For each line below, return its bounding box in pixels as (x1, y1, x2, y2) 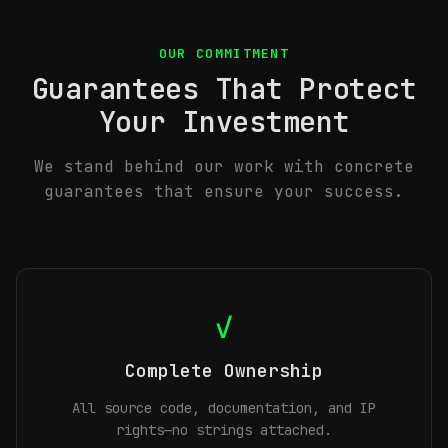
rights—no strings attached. (116, 421, 332, 439)
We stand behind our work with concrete (34, 156, 414, 177)
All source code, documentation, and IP (72, 399, 376, 417)
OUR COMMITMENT (158, 45, 290, 62)
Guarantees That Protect (31, 70, 417, 107)
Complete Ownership (125, 359, 323, 382)
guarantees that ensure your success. (44, 181, 404, 202)
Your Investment (98, 103, 350, 140)
